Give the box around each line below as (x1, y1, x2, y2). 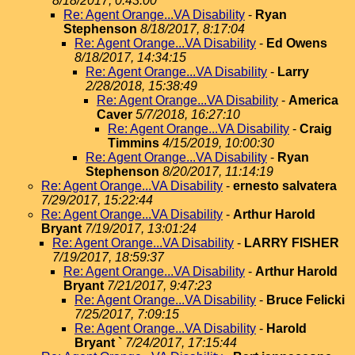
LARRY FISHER (244, 236, 339, 250)
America (288, 94, 338, 107)
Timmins (108, 136, 159, 150)
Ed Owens (266, 36, 327, 50)
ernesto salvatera (233, 179, 337, 193)
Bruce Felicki (266, 293, 345, 307)
